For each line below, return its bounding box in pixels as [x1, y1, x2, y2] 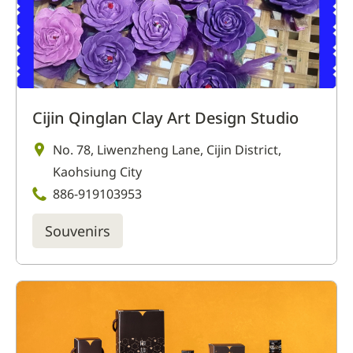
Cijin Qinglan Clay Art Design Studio [32, 106, 299, 128]
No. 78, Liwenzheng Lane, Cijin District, [53, 140, 281, 158]
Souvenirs [45, 221, 110, 240]
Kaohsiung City [53, 162, 142, 180]
